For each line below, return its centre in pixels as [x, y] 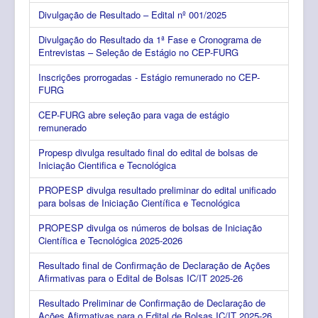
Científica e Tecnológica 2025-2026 [110, 240]
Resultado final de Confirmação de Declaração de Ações [154, 265]
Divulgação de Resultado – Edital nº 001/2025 [132, 14]
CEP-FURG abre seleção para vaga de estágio [134, 114]
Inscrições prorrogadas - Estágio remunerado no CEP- [149, 77]
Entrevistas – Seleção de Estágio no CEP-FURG [138, 52]
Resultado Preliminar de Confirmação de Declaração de [152, 302]
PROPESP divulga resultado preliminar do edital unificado [157, 190]
